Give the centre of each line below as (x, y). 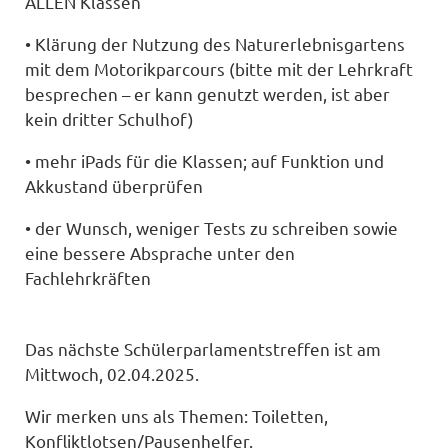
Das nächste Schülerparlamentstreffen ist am (203, 349)
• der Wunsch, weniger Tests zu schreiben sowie (212, 227)
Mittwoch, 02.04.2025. (112, 374)
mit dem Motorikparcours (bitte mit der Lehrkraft (219, 69)
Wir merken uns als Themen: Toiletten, (177, 415)
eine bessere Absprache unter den (160, 252)
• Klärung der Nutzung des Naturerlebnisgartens (215, 44)
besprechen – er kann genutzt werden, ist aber (208, 94)
